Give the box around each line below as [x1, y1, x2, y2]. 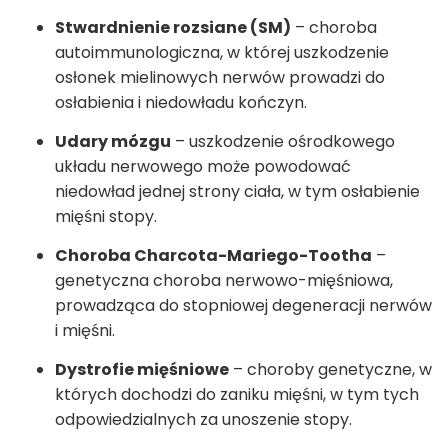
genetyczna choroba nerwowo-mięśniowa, [55, 269, 393, 293]
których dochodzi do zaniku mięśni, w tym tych [55, 383, 419, 407]
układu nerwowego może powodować [55, 155, 351, 179]
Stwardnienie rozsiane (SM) [55, 16, 291, 40]
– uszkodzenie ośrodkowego [171, 130, 395, 154]
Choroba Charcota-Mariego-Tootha [55, 244, 372, 268]
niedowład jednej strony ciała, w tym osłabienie [55, 180, 420, 204]
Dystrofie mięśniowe [55, 358, 229, 382]
